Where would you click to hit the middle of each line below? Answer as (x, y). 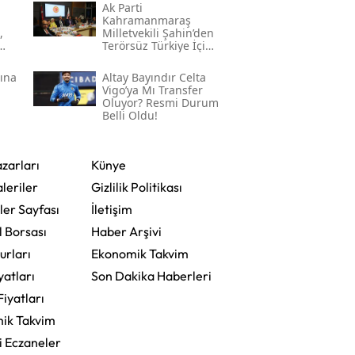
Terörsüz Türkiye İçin (157, 46)
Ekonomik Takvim (139, 254)
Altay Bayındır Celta (154, 78)
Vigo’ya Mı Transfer (152, 90)
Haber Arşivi (126, 232)
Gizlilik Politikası (136, 187)
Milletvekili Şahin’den (158, 33)
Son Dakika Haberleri (151, 276)
